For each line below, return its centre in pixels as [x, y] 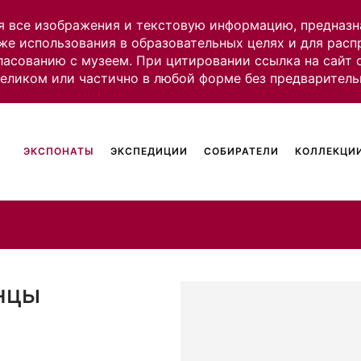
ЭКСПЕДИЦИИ [149, 151]
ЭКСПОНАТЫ [59, 151]
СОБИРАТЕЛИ [242, 151]
